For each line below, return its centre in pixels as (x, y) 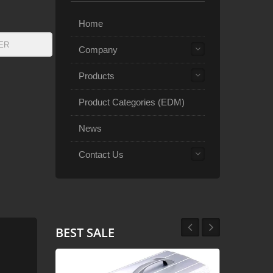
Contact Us (101, 154)
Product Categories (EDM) (132, 102)
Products (97, 76)
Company (98, 50)
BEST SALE (85, 232)
